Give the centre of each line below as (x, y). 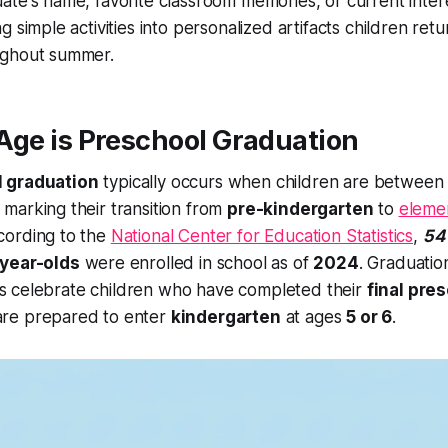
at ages (313, 317)
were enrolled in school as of (196, 263)
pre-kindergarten (300, 209)
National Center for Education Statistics (262, 236)
